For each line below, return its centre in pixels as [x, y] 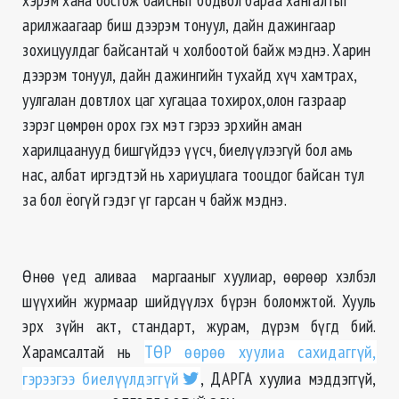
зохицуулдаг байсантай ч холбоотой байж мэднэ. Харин [197, 50]
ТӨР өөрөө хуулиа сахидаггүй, [261, 352]
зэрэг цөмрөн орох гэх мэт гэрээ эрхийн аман [163, 125]
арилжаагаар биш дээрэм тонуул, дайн [145, 25]
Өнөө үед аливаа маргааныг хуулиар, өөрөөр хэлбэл [199, 276]
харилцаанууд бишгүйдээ [104, 150]
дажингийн [189, 75]
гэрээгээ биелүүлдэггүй [101, 379]
